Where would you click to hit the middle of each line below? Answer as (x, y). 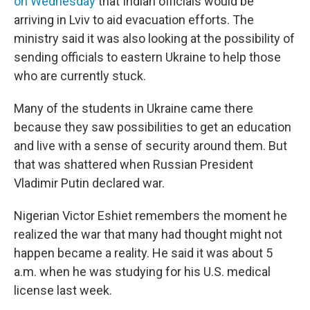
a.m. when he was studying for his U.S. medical (142, 272)
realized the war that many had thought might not (148, 234)
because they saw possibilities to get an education (153, 127)
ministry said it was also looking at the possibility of (154, 38)
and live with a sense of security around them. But (151, 146)
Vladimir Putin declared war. (89, 183)
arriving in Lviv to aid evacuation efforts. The (134, 20)
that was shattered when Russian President (134, 164)
